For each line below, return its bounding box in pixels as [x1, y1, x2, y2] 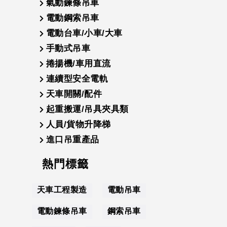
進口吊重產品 [46, 135, 99, 144]
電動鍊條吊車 [36, 207, 87, 215]
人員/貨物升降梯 [46, 120, 111, 129]
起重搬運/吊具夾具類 [46, 104, 129, 114]
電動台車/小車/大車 [46, 28, 123, 38]
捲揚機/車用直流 [46, 59, 111, 68]
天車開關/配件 [46, 89, 102, 99]
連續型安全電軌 [46, 74, 108, 84]
